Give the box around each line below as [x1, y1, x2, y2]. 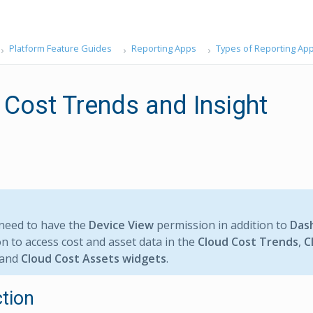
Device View [89, 217, 154, 233]
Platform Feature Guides [8, 42, 112, 54]
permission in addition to [154, 217, 290, 233]
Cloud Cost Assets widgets [21, 251, 166, 266]
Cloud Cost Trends [198, 234, 298, 249]
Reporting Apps [131, 42, 196, 54]
